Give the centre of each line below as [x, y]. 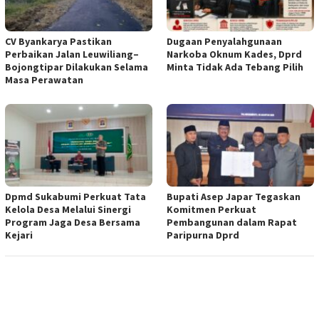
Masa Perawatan [44, 80]
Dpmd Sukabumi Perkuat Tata [75, 197]
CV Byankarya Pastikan [58, 42]
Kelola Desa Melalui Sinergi [68, 210]
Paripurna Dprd [203, 235]
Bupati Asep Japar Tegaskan [234, 197]
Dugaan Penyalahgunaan [224, 42]
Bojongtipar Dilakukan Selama [77, 67]
